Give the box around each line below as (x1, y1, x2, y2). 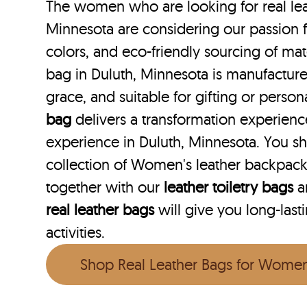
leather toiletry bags (164, 177, 294, 197)
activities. (46, 223, 106, 243)
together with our (46, 177, 164, 197)
